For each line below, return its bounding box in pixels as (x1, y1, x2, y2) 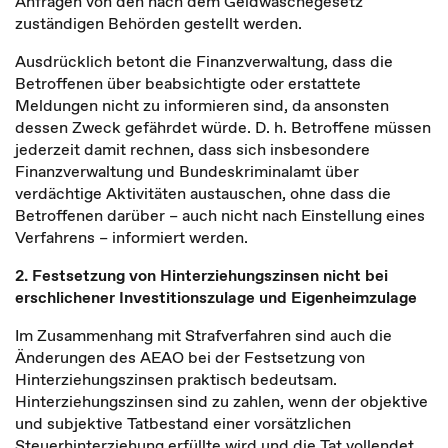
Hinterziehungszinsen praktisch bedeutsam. (15, 368, 337, 390)
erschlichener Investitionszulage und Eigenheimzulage (15, 286, 425, 308)
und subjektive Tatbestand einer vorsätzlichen (15, 412, 351, 434)
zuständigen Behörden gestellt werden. (15, 12, 302, 34)
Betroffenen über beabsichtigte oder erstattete (15, 72, 361, 94)
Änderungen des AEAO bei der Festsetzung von (15, 346, 365, 368)
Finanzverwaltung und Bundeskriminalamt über (15, 160, 359, 182)
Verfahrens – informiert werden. (15, 226, 248, 248)
